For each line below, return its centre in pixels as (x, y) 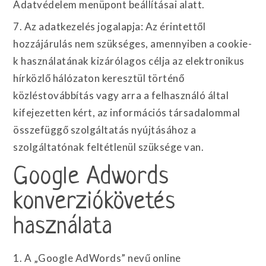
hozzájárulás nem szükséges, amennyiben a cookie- (133, 44)
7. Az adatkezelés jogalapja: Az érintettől (110, 26)
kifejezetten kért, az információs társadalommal (127, 113)
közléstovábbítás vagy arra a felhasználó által (121, 95)
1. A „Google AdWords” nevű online (97, 258)
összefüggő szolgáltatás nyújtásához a (105, 130)
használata (63, 227)
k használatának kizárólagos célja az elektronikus (129, 61)
